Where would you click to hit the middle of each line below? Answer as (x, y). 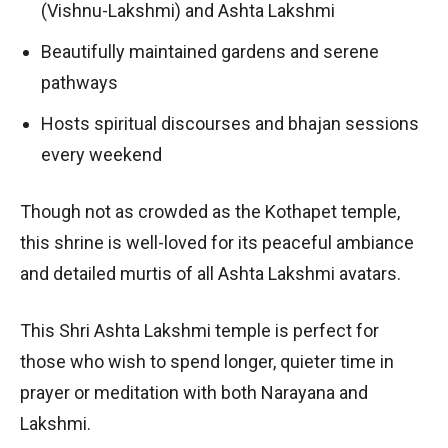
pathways (79, 82)
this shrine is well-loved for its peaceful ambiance (217, 242)
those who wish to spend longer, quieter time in (207, 361)
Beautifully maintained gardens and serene (210, 51)
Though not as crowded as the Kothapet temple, (210, 211)
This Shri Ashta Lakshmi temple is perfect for (199, 330)
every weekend (101, 154)
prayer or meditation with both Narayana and (194, 392)
